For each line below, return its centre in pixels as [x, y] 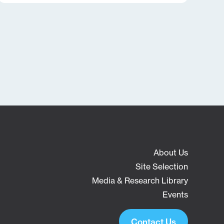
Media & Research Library [140, 180]
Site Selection [162, 166]
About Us [171, 152]
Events [175, 194]
